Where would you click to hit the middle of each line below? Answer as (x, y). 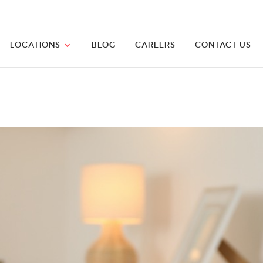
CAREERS (155, 45)
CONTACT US (223, 45)
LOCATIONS (35, 45)
